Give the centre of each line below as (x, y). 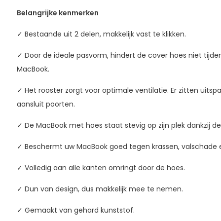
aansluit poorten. (46, 104)
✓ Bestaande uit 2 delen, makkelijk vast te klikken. (101, 34)
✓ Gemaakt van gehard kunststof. (75, 210)
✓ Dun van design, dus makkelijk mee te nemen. (100, 189)
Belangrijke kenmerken (57, 13)
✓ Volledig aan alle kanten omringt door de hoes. (101, 168)
